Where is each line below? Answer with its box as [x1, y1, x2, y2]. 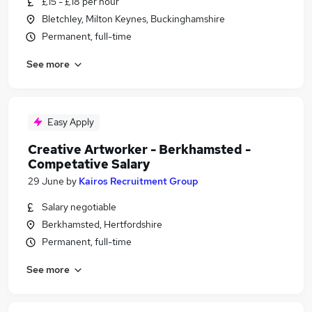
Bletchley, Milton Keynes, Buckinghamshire [42, 13, 225, 25]
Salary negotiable [42, 201, 116, 213]
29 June [28, 175, 64, 187]
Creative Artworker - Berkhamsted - [28, 141, 251, 157]
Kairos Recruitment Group [79, 175, 198, 187]
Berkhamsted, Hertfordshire [42, 218, 162, 231]
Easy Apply [47, 116, 94, 128]
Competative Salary [28, 156, 150, 172]
